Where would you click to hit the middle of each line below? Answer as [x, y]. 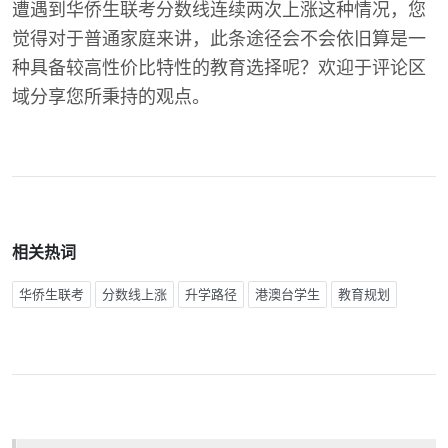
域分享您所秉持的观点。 [111, 96]
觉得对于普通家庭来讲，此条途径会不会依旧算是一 [219, 38]
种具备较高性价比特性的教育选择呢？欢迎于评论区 [219, 67]
